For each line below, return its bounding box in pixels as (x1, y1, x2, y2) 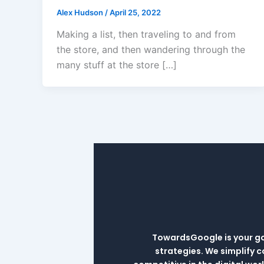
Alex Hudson (57, 7, 105, 17)
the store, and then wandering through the (57, 44, 245, 56)
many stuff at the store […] (57, 59, 177, 71)
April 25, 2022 (110, 7, 161, 17)
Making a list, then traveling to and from (57, 28, 236, 41)
